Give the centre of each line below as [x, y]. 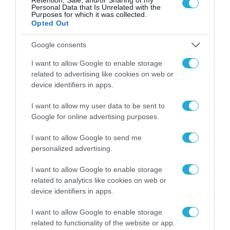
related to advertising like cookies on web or [102, 74]
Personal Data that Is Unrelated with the [96, 7]
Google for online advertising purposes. [95, 116]
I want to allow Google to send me [87, 137]
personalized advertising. [72, 148]
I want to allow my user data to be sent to [98, 106]
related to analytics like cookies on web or [99, 180]
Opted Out [50, 23]
